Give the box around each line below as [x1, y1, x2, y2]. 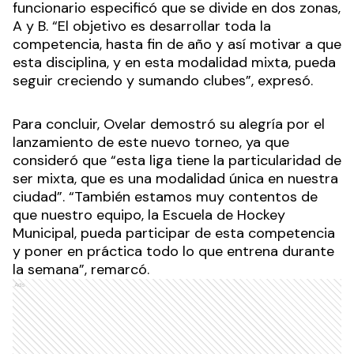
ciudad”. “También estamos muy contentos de [13, 187, 318, 207]
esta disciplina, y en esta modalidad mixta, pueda [13, 53, 336, 73]
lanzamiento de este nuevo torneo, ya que [13, 133, 289, 153]
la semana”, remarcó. [13, 260, 149, 280]
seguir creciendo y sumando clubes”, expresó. [13, 71, 313, 91]
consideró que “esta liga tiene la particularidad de [13, 151, 341, 171]
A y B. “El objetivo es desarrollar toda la [13, 17, 271, 36]
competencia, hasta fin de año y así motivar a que [13, 35, 341, 55]
